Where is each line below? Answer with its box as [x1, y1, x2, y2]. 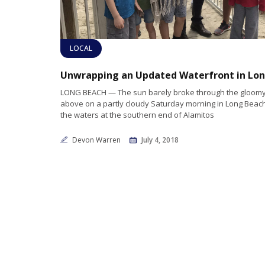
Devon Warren [72, 134, 122, 145]
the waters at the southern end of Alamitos [60, 109, 214, 120]
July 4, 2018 [141, 134, 179, 145]
